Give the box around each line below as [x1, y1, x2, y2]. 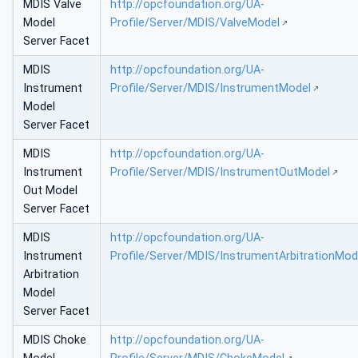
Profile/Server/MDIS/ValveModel [110, 16, 280, 30]
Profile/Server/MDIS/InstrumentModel [110, 82, 311, 96]
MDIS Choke [23, 333, 86, 348]
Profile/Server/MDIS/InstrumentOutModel [110, 165, 330, 180]
